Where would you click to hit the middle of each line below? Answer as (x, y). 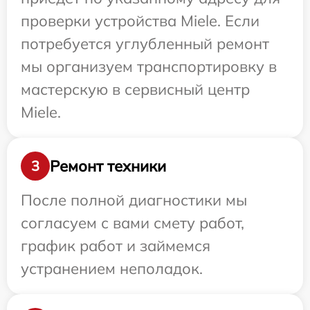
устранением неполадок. (112, 268)
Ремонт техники (108, 166)
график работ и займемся (116, 246)
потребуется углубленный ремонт (145, 44)
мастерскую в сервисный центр (135, 89)
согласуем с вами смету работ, (133, 223)
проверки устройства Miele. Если (140, 21)
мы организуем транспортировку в (149, 66)
